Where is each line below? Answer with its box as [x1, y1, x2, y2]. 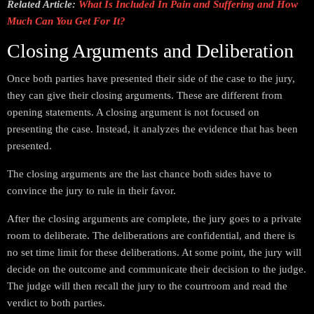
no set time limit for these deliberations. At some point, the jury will [7, 247, 301, 258]
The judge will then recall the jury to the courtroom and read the [7, 280, 287, 292]
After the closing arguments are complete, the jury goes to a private [7, 213, 301, 224]
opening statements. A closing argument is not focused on [7, 107, 259, 118]
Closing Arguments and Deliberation [7, 40, 294, 62]
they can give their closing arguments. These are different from [7, 90, 282, 101]
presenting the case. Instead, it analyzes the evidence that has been [7, 123, 298, 135]
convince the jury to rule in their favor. [7, 185, 176, 196]
